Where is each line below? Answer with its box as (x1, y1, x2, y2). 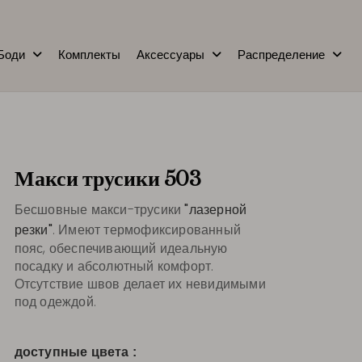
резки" (14, 220, 53, 239)
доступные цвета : (14, 344, 137, 359)
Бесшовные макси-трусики (14, 200, 185, 219)
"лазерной (184, 200, 247, 219)
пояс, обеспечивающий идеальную (14, 238, 228, 258)
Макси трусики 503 (14, 169, 200, 191)
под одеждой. (14, 292, 96, 311)
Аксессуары (137, 48, 204, 61)
